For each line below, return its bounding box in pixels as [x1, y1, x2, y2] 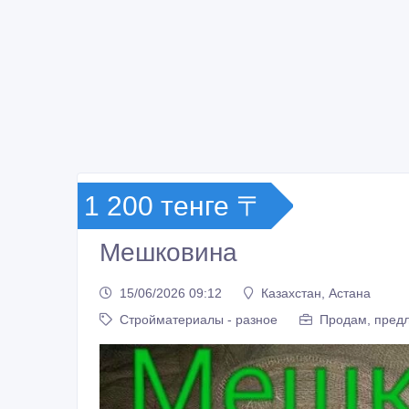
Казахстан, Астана [261, 285, 371, 300]
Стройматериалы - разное [120, 311, 278, 327]
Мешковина [100, 238, 237, 267]
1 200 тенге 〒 [84, 191, 264, 222]
